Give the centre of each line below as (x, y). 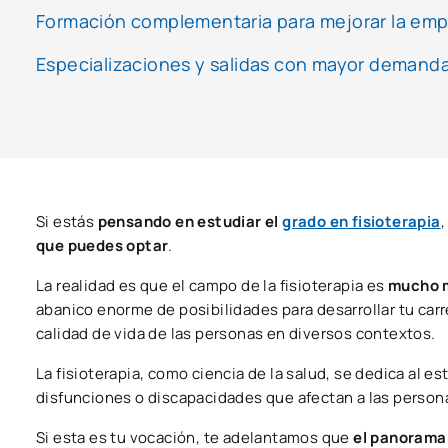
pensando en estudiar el (190, 221)
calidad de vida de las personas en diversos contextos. (236, 333)
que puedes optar (102, 245)
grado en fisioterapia (361, 221)
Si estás (67, 221)
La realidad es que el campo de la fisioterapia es (212, 285)
